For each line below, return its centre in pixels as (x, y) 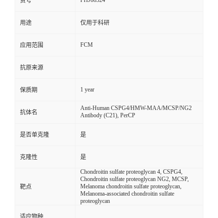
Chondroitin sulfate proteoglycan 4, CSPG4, (131, 172)
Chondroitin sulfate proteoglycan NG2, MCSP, (135, 179)
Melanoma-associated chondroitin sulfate (127, 194)
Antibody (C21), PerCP (108, 116)
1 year (87, 90)
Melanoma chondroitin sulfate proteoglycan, (131, 187)
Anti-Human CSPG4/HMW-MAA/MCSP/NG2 (136, 108)
